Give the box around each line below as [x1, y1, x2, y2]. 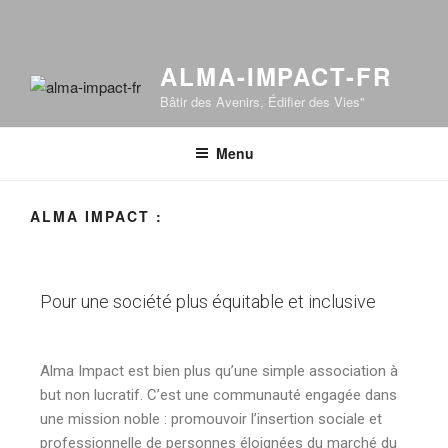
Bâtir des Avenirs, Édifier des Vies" [160, 92, 365, 111]
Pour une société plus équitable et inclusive [40, 291, 376, 313]
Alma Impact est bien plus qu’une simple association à [40, 362, 398, 381]
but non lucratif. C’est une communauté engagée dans [40, 386, 397, 405]
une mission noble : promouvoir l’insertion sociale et [40, 410, 382, 429]
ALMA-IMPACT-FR [160, 59, 392, 93]
